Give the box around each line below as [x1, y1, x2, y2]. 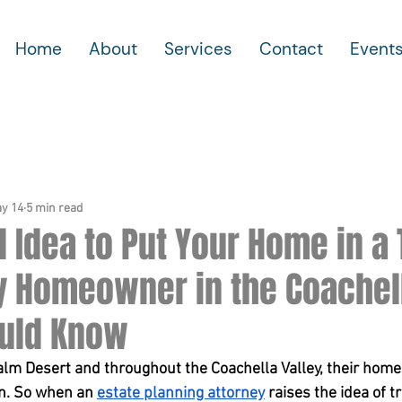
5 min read [26, 200, 83, 216]
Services [164, 38, 232, 60]
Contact [259, 38, 323, 60]
